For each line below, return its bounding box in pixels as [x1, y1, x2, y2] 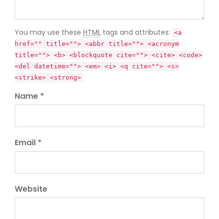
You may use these [15, 27, 83, 37]
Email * [15, 137, 42, 148]
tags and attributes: [101, 27, 172, 37]
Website [15, 183, 47, 195]
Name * [15, 90, 44, 102]
